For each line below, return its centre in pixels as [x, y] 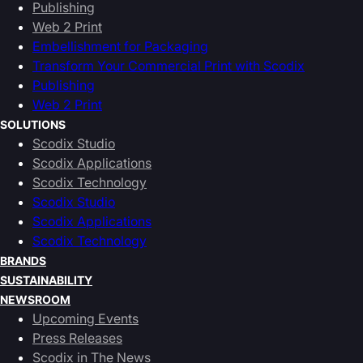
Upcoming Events [85, 318]
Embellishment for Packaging [120, 46]
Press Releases [77, 338]
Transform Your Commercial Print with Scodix [169, 66]
